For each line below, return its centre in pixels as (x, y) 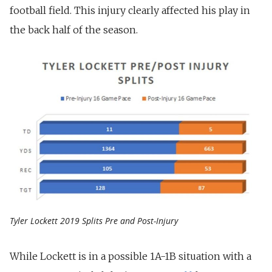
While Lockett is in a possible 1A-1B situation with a (131, 257)
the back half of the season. (74, 29)
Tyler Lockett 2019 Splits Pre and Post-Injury (94, 221)
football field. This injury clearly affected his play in (130, 10)
